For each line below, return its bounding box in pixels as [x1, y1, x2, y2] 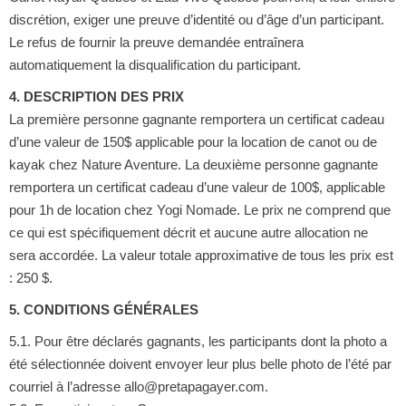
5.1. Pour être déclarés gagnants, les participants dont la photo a [8, 333, 387, 349]
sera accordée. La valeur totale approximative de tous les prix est [8, 246, 393, 263]
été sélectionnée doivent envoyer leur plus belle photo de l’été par [8, 355, 391, 372]
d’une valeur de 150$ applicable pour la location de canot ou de [8, 133, 377, 150]
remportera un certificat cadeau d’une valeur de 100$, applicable [8, 179, 385, 195]
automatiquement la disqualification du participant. [8, 56, 301, 72]
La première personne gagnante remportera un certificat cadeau [8, 111, 384, 127]
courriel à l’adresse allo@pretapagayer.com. [8, 378, 268, 394]
